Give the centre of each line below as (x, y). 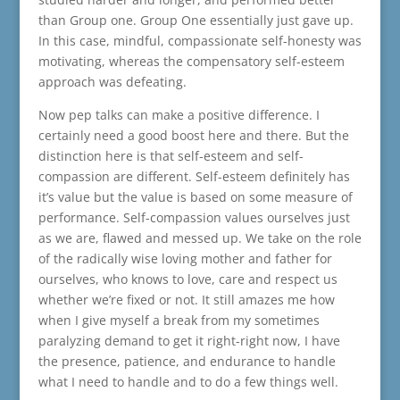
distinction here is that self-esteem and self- (171, 156)
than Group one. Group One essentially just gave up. (196, 21)
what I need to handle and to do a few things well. (188, 382)
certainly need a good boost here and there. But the (193, 136)
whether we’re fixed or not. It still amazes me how (186, 300)
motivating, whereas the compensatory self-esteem (191, 62)
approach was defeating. (112, 82)
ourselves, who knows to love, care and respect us (187, 279)
